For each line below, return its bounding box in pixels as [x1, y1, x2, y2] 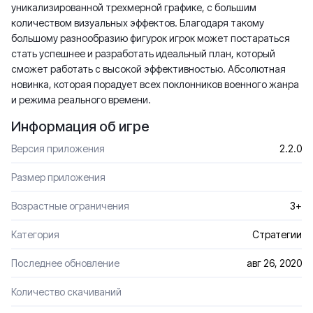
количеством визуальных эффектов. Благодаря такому [11, 17, 264, 29]
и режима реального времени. [11, 94, 151, 105]
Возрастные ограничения [11, 200, 129, 212]
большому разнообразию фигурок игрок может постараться [11, 32, 290, 44]
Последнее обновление [11, 257, 119, 269]
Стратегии [252, 228, 302, 240]
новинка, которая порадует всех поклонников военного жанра [11, 78, 299, 90]
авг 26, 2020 [247, 257, 302, 269]
